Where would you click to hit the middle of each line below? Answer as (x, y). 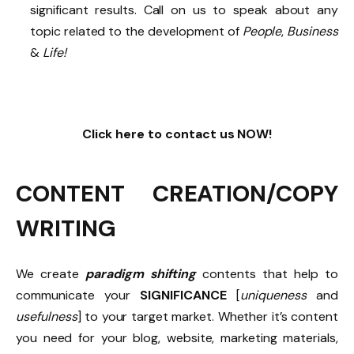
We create (51, 274)
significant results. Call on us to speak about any (184, 10)
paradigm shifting (141, 274)
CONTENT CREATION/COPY (177, 194)
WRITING (66, 229)
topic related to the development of (136, 32)
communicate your (78, 296)
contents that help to (267, 274)
